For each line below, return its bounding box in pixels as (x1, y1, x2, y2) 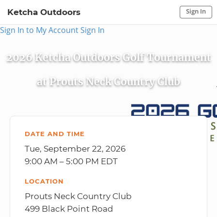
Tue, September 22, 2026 (25, 144, 125, 154)
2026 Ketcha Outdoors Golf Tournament (6, 51, 211, 64)
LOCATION (25, 177, 64, 185)
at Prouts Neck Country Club (37, 75, 180, 88)
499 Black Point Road (25, 204, 113, 214)
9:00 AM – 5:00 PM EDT (25, 156, 118, 166)
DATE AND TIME (25, 130, 85, 138)
